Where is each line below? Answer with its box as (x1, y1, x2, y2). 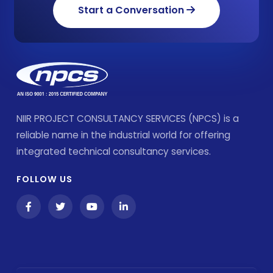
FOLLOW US (16, 172, 73, 185)
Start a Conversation (77, 3, 186, 17)
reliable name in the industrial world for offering (16, 128, 230, 141)
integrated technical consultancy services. (16, 144, 211, 158)
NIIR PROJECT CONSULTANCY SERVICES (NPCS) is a (16, 112, 239, 125)
